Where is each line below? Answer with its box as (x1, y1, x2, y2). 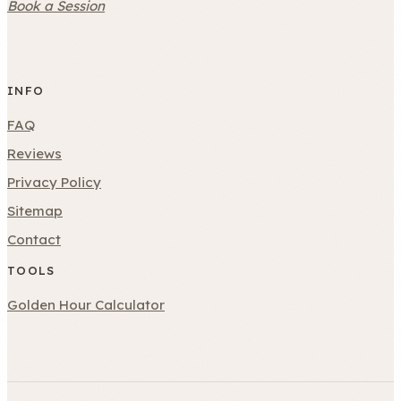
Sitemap (7, 202, 63, 220)
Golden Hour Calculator (7, 296, 165, 314)
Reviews (7, 145, 62, 163)
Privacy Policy (7, 174, 101, 192)
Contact (7, 231, 61, 249)
